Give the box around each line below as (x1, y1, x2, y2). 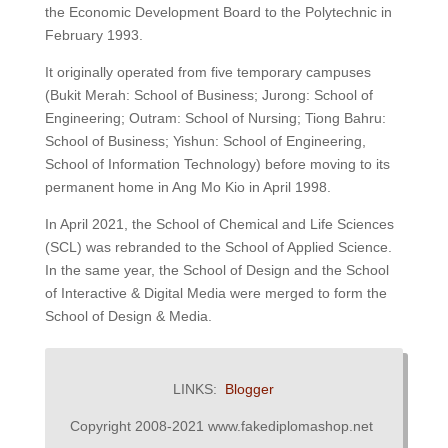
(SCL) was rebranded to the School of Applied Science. (44, 239, 392, 256)
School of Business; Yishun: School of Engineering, (44, 133, 366, 150)
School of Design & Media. (44, 308, 212, 325)
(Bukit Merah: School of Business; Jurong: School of (44, 87, 373, 104)
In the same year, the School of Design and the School (44, 262, 389, 279)
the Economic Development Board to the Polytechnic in (44, 4, 392, 21)
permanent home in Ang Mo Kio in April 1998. (44, 179, 331, 196)
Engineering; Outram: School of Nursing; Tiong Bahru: (44, 110, 386, 127)
